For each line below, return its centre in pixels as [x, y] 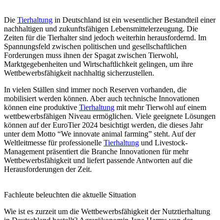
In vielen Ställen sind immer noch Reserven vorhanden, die [95, 89]
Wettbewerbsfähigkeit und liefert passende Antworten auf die [98, 160]
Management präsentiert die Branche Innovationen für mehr [96, 151]
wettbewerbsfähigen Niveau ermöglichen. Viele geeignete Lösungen [110, 116]
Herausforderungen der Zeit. [48, 169]
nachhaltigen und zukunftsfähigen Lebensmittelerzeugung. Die [101, 28]
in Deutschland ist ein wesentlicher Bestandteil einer [134, 20]
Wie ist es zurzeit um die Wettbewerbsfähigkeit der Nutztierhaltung [107, 211]
